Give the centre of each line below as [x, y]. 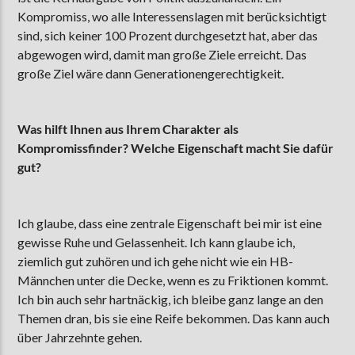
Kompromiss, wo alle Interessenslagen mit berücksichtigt [172, 16]
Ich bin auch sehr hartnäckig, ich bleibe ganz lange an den [171, 299]
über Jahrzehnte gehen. [80, 337]
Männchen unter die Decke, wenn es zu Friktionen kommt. [173, 280]
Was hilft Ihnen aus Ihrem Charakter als [128, 129]
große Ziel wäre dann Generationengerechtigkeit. [151, 73]
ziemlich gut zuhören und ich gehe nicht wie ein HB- [156, 261]
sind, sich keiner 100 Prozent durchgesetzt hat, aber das [168, 35]
